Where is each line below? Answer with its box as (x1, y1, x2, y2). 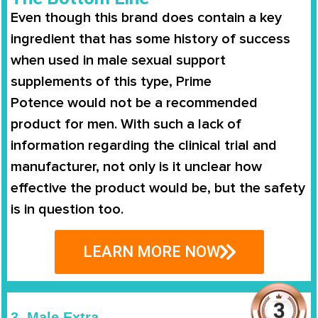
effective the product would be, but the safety (11, 179, 305, 197)
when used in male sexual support (11, 51, 226, 69)
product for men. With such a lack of (11, 115, 241, 133)
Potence (11, 94, 67, 111)
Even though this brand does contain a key (11, 9, 282, 26)
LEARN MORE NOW (82, 242, 220, 261)
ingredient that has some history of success (11, 30, 290, 48)
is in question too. (11, 200, 124, 218)
